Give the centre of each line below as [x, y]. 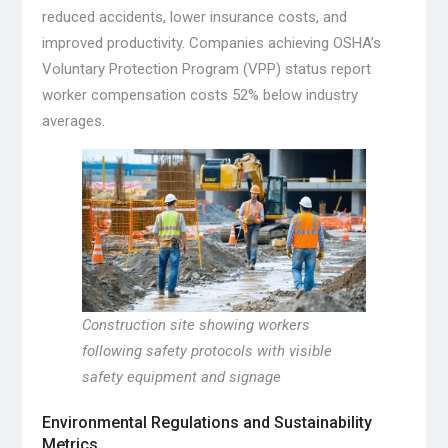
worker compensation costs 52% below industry [199, 95]
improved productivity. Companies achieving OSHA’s [211, 43]
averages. [73, 121]
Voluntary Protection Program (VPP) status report [206, 69]
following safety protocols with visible [206, 350]
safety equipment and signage [181, 376]
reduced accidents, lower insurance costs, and [194, 17]
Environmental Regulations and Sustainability [206, 423]
